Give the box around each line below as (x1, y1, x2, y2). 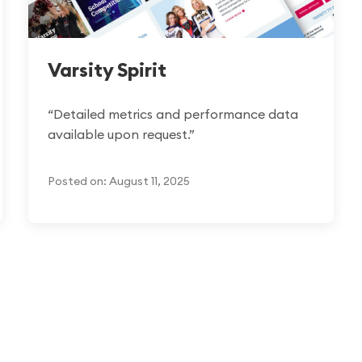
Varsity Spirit (47, 57, 166, 82)
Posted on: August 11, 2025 (47, 173, 190, 188)
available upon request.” (47, 125, 195, 142)
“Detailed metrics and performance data (47, 105, 298, 122)
